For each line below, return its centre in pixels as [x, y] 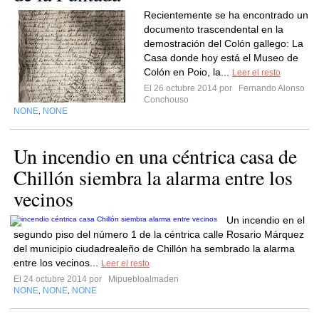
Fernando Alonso [271, 88]
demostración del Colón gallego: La [224, 43]
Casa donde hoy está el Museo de [221, 58]
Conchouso [166, 100]
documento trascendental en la [214, 29]
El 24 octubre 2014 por [60, 279]
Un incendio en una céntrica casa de [155, 156]
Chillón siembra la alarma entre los [153, 177]
